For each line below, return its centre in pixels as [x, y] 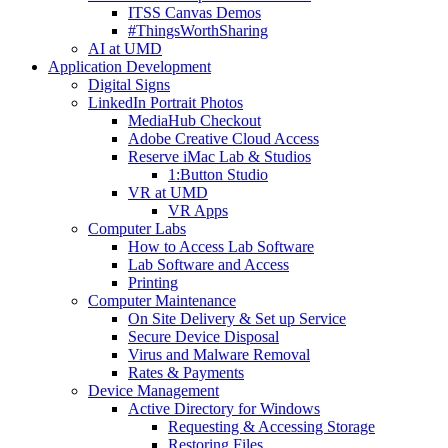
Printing [153, 283]
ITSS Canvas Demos [194, 13]
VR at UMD [168, 193]
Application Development [129, 67]
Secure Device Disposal [203, 337]
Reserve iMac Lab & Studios [219, 157]
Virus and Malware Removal [219, 355]
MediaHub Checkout [194, 121]
